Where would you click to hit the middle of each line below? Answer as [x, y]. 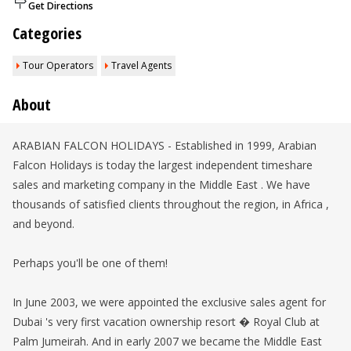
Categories [47, 33]
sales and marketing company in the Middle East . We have [161, 185]
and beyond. [43, 224]
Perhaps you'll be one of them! [90, 263]
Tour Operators [58, 65]
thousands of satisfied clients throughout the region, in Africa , [171, 204]
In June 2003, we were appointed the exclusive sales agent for [169, 302]
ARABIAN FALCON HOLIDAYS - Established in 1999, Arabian [165, 145]
